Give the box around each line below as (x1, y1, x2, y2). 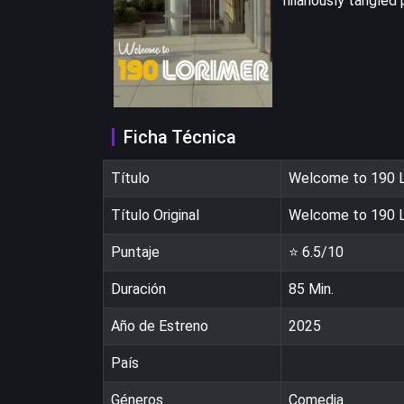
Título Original (111, 206, 199, 224)
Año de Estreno (111, 317, 208, 335)
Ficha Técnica (124, 125, 236, 148)
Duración (111, 280, 166, 298)
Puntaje (111, 243, 160, 261)
